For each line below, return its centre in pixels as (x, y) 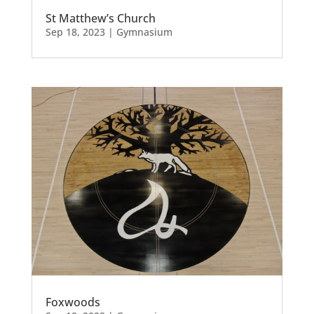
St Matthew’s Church (100, 18)
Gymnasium (144, 32)
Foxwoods (73, 302)
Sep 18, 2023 (75, 32)
